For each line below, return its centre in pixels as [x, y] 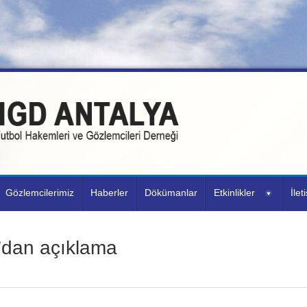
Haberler [109, 193]
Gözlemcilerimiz [40, 193]
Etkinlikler [234, 193]
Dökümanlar [171, 193]
